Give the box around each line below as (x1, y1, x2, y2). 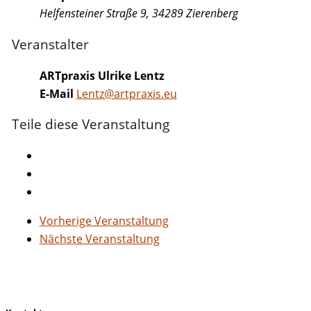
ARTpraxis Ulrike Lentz (39, 67, 165, 83)
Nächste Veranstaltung (39, 230, 160, 246)
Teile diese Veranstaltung (11, 115, 169, 133)
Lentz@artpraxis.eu (76, 85, 177, 101)
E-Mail (39, 85, 74, 101)
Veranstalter (11, 35, 89, 53)
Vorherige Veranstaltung (39, 212, 169, 228)
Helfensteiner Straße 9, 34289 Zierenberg (39, 6, 238, 22)
